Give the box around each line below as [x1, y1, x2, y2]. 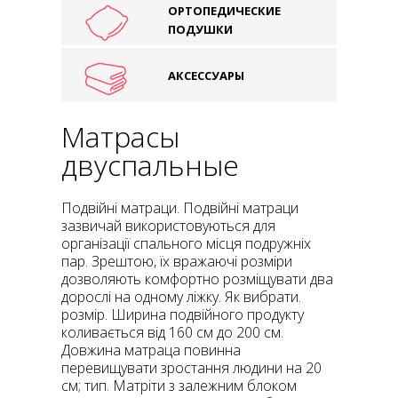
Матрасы [61, 117, 179, 156]
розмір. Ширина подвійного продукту [61, 304, 304, 324]
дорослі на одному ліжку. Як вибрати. [61, 286, 301, 306]
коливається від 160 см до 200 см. [61, 322, 283, 342]
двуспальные [61, 146, 239, 185]
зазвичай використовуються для [61, 215, 275, 235]
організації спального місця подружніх [61, 233, 311, 253]
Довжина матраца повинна [61, 339, 241, 360]
